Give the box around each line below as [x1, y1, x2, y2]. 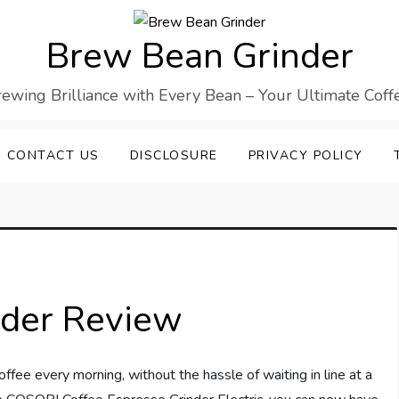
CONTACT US [6, 147, 100, 165]
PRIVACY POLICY [248, 147, 363, 165]
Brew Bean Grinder [45, 32, 354, 81]
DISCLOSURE [129, 147, 218, 165]
